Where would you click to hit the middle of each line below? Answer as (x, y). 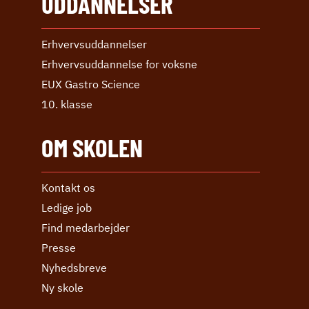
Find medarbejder (86, 227)
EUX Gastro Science (91, 84)
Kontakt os (68, 187)
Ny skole (62, 287)
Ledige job (67, 207)
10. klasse (67, 104)
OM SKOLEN (92, 147)
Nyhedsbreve (74, 267)
